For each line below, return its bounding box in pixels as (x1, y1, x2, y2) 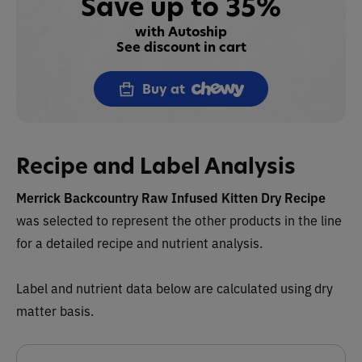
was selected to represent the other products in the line (16, 211, 342, 229)
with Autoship (135, 23, 227, 40)
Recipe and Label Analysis (16, 152, 296, 180)
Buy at (142, 80, 185, 98)
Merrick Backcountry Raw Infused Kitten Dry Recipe (16, 188, 326, 206)
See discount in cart (116, 38, 246, 56)
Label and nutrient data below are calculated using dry (16, 279, 333, 297)
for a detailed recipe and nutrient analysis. (16, 234, 263, 251)
